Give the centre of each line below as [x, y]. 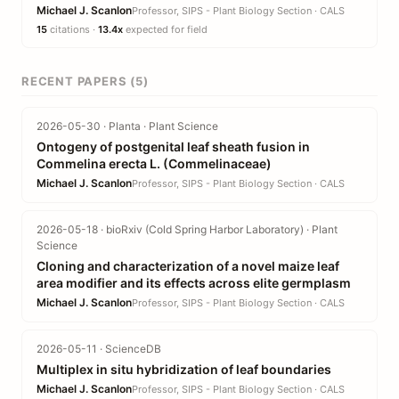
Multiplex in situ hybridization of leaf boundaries [184, 369]
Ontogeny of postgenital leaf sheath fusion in [173, 147]
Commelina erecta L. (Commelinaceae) [154, 163]
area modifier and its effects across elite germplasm [194, 283]
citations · [73, 29]
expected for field [165, 29]
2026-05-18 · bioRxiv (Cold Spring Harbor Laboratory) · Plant [187, 229]
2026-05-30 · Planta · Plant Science [127, 126]
